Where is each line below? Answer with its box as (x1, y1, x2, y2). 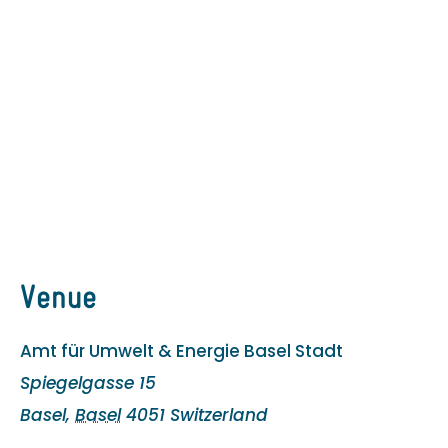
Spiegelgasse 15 (20, 370, 156, 395)
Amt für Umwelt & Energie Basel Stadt (20, 338, 343, 363)
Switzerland (170, 402, 268, 427)
